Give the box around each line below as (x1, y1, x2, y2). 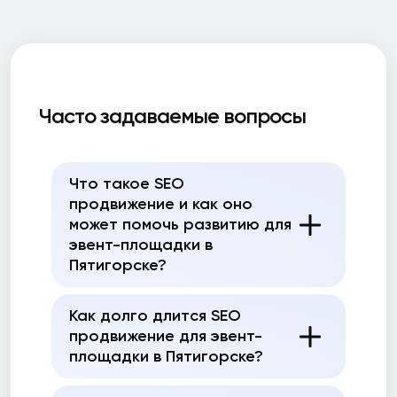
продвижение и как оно (69, 194, 253, 214)
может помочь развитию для (69, 214, 292, 234)
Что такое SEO (69, 174, 184, 193)
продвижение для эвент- (69, 326, 262, 346)
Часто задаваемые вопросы (39, 103, 306, 128)
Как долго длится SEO (69, 306, 241, 325)
